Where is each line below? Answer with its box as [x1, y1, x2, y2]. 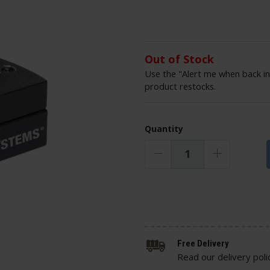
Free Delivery [177, 237, 229, 249]
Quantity [145, 122, 183, 134]
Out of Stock [145, 51, 214, 66]
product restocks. [145, 80, 216, 92]
